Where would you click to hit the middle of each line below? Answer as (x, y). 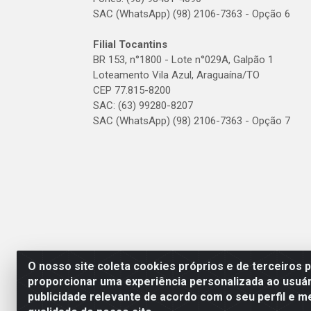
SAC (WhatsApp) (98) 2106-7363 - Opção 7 (192, 121)
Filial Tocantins (130, 44)
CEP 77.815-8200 (132, 90)
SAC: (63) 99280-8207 (143, 106)
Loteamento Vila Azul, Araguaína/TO (176, 75)
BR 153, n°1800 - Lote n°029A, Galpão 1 (183, 60)
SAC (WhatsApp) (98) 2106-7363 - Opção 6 (192, 14)
